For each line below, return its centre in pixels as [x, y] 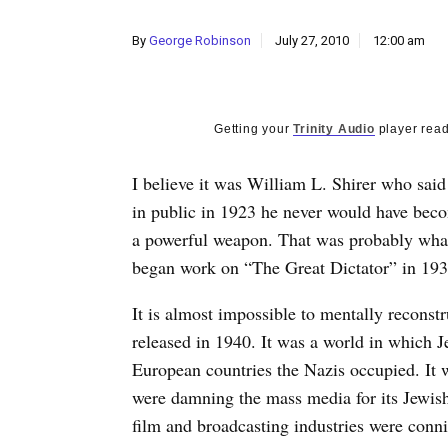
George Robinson [200, 40]
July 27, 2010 [312, 40]
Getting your [254, 129]
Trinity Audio [334, 129]
